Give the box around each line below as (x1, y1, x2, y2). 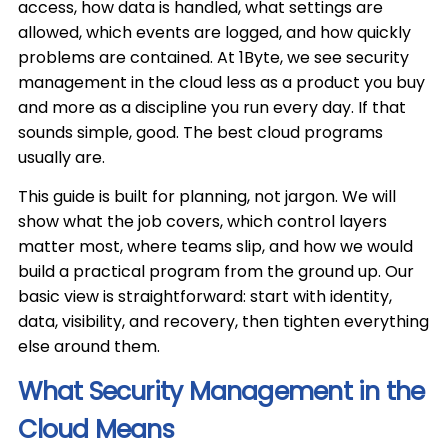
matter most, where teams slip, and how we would (18, 235, 414, 258)
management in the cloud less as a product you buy (18, 71, 426, 94)
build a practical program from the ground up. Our (18, 260, 415, 283)
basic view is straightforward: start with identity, (18, 285, 393, 308)
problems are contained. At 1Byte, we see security (18, 46, 410, 69)
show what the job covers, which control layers (18, 210, 388, 233)
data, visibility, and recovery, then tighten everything (18, 310, 430, 333)
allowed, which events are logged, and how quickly (18, 21, 412, 44)
